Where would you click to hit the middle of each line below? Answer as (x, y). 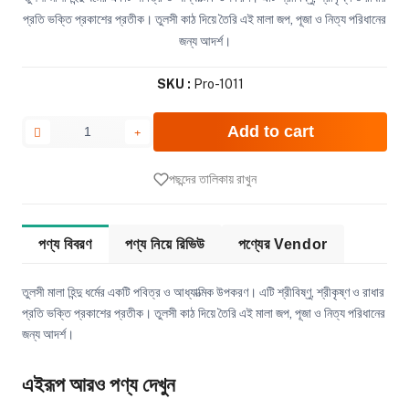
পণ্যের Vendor (283, 244)
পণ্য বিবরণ (65, 244)
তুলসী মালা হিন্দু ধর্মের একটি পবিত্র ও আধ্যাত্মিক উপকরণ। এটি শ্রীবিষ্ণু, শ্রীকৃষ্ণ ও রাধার (203, 293)
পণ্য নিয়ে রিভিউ (165, 244)
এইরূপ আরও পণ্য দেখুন (98, 384)
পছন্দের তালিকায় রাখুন (212, 179)
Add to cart (270, 132)
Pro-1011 (217, 84)
